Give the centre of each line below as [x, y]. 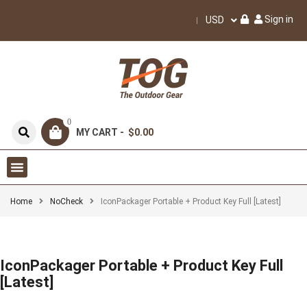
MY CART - [101, 132]
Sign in [279, 19]
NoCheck [66, 201]
